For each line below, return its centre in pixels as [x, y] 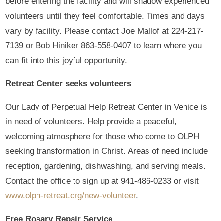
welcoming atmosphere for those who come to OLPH [103, 136]
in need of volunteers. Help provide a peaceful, [91, 121]
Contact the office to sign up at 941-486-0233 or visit [102, 181]
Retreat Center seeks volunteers [69, 83]
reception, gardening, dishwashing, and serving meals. [106, 166]
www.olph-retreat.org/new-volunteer [71, 195]
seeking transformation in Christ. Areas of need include [107, 151]
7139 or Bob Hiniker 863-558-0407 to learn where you [104, 45]
